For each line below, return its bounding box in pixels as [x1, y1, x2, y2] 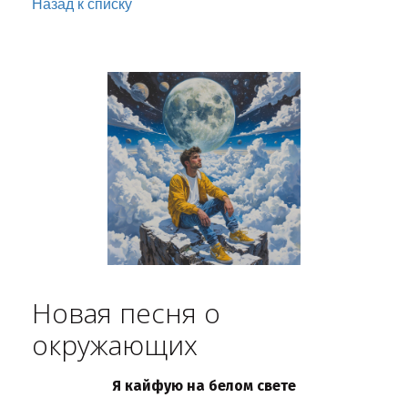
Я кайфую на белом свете [112, 377, 296, 394]
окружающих [32, 326, 198, 363]
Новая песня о [32, 294, 220, 331]
